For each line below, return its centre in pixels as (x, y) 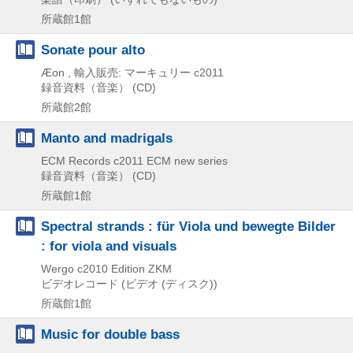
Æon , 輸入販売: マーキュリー (116, 72)
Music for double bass (110, 334)
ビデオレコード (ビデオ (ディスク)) (129, 283)
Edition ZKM (141, 268)
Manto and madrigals (107, 137)
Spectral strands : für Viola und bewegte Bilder (188, 226)
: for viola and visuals (109, 245)
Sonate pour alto (93, 49)
